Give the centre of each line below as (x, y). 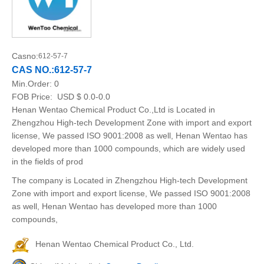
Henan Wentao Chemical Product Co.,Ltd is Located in (113, 110)
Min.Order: (33, 84)
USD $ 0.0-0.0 (82, 97)
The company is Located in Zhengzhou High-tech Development (130, 180)
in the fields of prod (47, 161)
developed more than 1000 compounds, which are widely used (128, 148)
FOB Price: (33, 97)
